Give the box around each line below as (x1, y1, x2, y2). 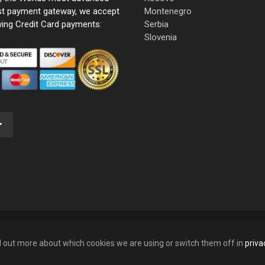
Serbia (144, 18, 169, 30)
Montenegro (144, 5, 192, 17)
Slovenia (144, 31, 177, 43)
